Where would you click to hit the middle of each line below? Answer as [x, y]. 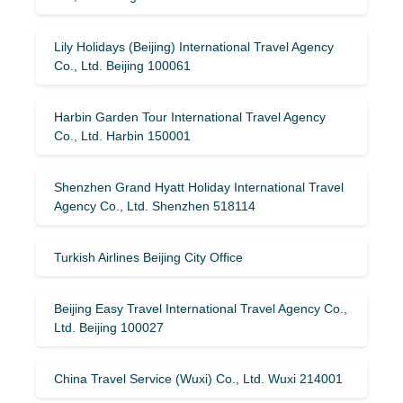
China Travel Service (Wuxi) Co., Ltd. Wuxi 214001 [198, 378]
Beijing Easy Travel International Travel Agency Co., [201, 308]
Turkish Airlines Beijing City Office [148, 257]
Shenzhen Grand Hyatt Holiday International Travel [199, 187]
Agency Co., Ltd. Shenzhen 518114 [155, 206]
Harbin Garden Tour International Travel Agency [190, 116]
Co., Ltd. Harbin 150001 [122, 135]
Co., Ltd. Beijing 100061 [122, 65]
